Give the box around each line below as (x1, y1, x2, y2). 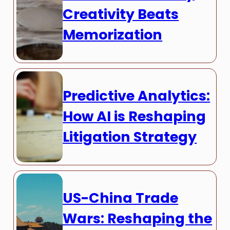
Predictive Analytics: (63, 86, 210, 106)
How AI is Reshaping (63, 107, 206, 126)
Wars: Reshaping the (63, 209, 213, 228)
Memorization (63, 25, 163, 45)
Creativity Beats (63, 5, 179, 24)
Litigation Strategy (63, 127, 197, 147)
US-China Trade (63, 188, 179, 207)
